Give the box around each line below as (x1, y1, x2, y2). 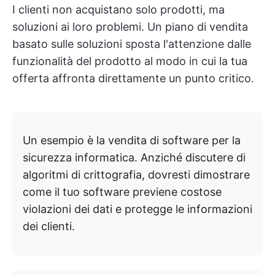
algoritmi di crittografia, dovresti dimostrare (23, 168, 250, 181)
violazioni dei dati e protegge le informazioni (23, 202, 252, 215)
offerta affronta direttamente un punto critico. (12, 71, 254, 85)
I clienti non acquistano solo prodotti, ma (12, 2, 225, 16)
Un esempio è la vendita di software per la (23, 133, 241, 147)
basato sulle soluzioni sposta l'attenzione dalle (12, 37, 251, 50)
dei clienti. (23, 219, 75, 233)
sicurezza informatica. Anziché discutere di (23, 150, 246, 164)
